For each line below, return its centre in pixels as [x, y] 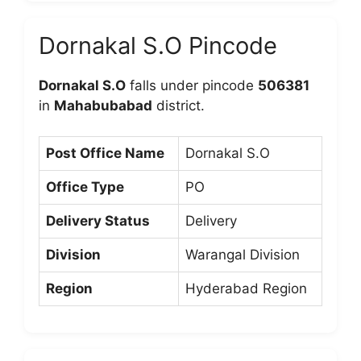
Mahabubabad [103, 105]
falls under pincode [192, 85]
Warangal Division [243, 255]
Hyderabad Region [246, 288]
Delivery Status [98, 221]
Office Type [85, 187]
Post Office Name [105, 153]
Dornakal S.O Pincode [158, 45]
